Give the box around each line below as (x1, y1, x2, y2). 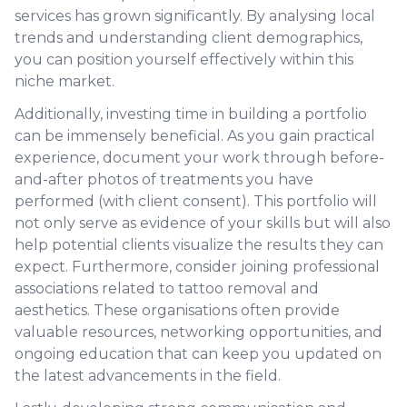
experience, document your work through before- (15, 149, 384, 166)
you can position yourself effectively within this (15, 51, 353, 68)
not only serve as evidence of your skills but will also (15, 214, 391, 232)
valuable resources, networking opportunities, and (15, 323, 382, 341)
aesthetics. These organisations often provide (15, 302, 340, 319)
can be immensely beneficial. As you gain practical (15, 127, 375, 144)
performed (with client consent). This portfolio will (15, 193, 377, 210)
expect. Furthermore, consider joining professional (15, 258, 380, 275)
